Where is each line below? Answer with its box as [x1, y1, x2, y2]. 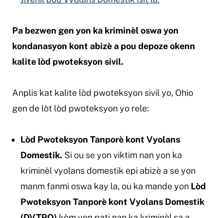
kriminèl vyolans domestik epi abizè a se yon [20, 165, 196, 176]
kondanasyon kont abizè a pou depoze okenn [12, 40, 195, 51]
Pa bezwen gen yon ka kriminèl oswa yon [12, 25, 179, 36]
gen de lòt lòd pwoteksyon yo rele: [12, 103, 149, 113]
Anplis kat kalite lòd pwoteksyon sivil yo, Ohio [12, 87, 193, 98]
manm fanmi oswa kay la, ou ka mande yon [20, 181, 191, 191]
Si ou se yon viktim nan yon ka [62, 149, 182, 160]
